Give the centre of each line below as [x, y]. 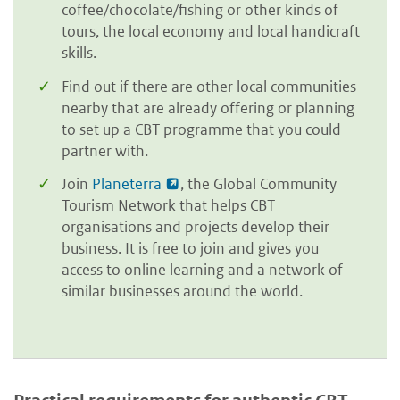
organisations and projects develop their [196, 227]
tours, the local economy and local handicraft [211, 32]
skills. [79, 53]
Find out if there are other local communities [209, 86]
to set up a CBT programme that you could [201, 129]
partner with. [105, 150]
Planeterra [127, 184]
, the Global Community [258, 184]
